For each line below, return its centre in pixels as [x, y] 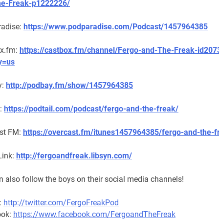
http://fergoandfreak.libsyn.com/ [74, 156]
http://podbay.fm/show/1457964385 [69, 86]
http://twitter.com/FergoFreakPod [61, 203]
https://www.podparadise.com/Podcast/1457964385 [116, 27]
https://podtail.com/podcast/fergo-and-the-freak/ [91, 109]
